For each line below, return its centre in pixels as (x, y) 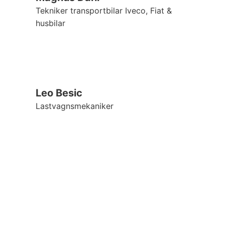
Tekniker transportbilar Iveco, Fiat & (103, 10)
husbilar (50, 23)
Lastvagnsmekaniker (74, 106)
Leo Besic (59, 93)
